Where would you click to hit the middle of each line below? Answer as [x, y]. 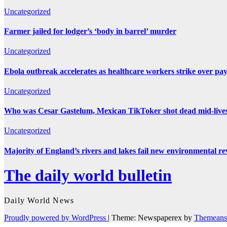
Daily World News [39, 200]
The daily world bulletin [88, 176]
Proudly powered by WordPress [56, 217]
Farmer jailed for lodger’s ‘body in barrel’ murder [90, 31]
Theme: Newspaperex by [153, 217]
